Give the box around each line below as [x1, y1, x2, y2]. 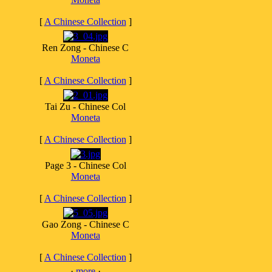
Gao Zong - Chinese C [41, 219, 129, 229]
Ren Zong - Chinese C [42, 42, 129, 53]
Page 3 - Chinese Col [44, 160, 126, 171]
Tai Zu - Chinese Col [45, 101, 126, 112]
